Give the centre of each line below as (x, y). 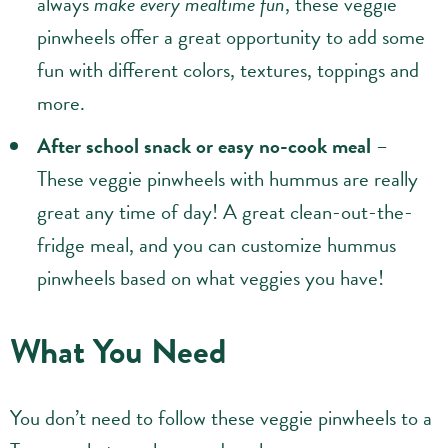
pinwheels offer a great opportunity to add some (231, 37)
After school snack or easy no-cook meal (204, 146)
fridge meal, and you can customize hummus (216, 245)
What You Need (118, 351)
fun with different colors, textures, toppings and (228, 70)
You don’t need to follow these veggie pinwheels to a (221, 418)
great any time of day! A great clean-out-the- (225, 212)
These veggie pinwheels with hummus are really (227, 179)
